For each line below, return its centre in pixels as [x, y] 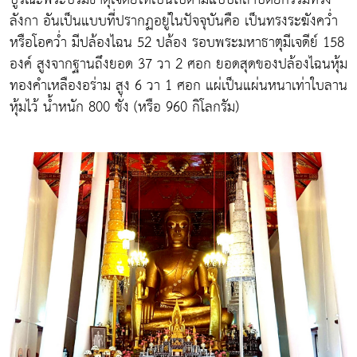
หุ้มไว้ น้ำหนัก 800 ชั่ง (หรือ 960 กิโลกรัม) [124, 108]
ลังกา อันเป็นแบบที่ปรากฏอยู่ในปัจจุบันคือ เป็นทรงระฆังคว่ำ [174, 22]
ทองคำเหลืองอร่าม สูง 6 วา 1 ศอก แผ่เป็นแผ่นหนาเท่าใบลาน [178, 86]
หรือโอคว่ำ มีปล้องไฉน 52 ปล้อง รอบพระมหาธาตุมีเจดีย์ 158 [177, 43]
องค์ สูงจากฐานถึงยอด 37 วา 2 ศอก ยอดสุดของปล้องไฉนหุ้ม [178, 65]
